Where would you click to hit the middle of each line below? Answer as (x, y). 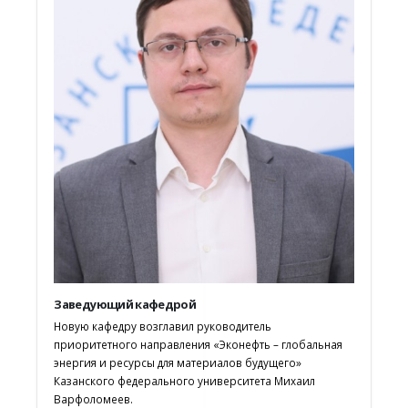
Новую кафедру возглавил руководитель (163, 326)
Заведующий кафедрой (125, 305)
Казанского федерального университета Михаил (185, 381)
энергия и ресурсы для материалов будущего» (178, 363)
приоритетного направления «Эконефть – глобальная (199, 345)
